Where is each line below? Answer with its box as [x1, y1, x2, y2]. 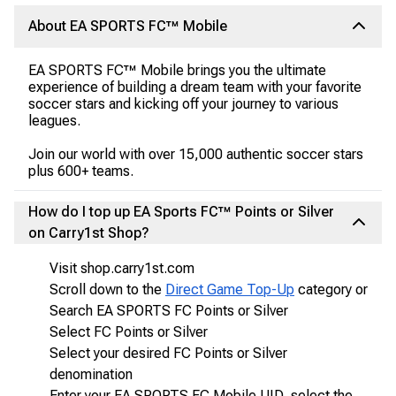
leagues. [28, 112, 80, 129]
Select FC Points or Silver [49, 324, 208, 340]
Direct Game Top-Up [165, 281, 294, 298]
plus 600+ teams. [28, 163, 133, 179]
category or [294, 281, 368, 298]
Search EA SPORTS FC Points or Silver [49, 302, 288, 319]
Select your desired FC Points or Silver [49, 345, 287, 362]
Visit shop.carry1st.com [49, 260, 194, 277]
